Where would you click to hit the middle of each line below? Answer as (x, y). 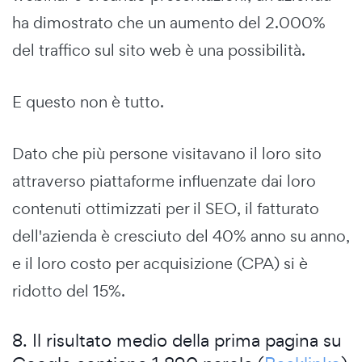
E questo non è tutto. (88, 101)
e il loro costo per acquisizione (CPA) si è (160, 263)
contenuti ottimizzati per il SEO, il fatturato (166, 208)
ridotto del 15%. (69, 290)
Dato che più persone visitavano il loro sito (167, 153)
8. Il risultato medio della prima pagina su (177, 340)
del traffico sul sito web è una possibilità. (159, 50)
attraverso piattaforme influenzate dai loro (164, 181)
